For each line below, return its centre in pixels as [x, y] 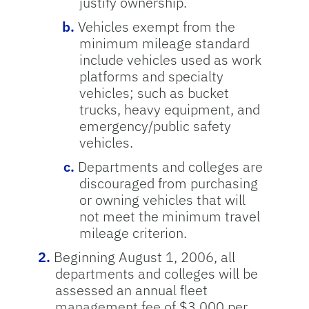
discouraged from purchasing [168, 183]
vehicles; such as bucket [154, 93]
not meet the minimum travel [169, 216]
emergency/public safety [155, 126]
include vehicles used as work [170, 60]
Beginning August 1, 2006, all [144, 257]
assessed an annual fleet [131, 290]
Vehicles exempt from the [156, 27]
